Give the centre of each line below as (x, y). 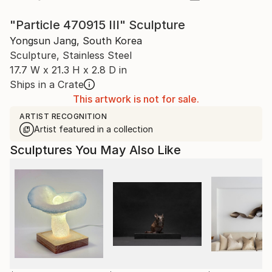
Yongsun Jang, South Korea (76, 41)
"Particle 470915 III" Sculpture (97, 25)
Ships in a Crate (47, 85)
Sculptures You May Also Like (95, 150)
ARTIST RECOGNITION (63, 117)
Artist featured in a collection (93, 129)
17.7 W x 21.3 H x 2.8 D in (68, 70)
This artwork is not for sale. (136, 99)
